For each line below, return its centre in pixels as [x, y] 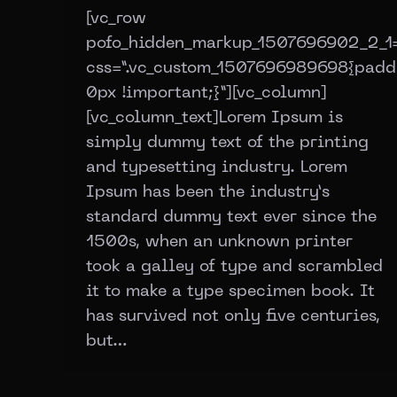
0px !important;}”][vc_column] [206, 93]
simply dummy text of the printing [227, 143]
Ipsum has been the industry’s [208, 192]
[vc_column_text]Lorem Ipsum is [214, 118]
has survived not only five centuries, [233, 316]
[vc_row [116, 19]
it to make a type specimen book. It [230, 292]
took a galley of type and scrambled [234, 267]
